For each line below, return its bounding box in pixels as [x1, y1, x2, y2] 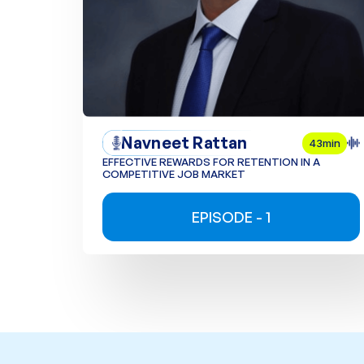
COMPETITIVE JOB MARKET [102, 167, 245, 181]
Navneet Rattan [121, 132, 248, 154]
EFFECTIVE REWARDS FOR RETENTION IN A [102, 155, 320, 169]
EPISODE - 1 [192, 207, 271, 226]
